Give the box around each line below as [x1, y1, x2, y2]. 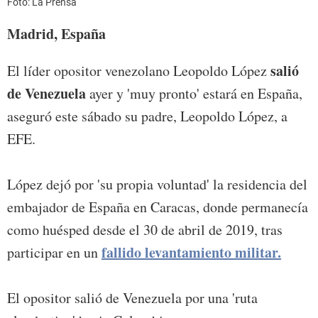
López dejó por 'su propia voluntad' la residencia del [7, 175, 307, 194]
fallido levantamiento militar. [102, 242, 281, 263]
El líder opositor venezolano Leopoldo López [7, 61, 270, 81]
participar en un [7, 243, 102, 263]
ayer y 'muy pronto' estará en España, [86, 84, 302, 104]
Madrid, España [7, 23, 106, 45]
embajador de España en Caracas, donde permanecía [7, 197, 308, 217]
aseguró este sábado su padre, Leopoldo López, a [7, 106, 287, 126]
